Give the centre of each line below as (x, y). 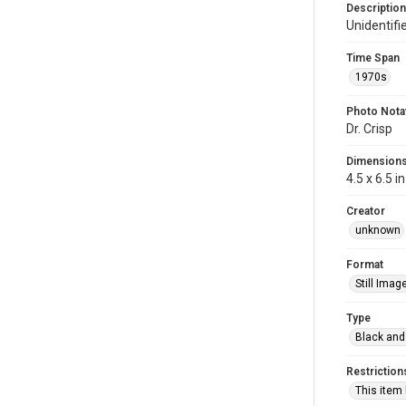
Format (365, 265)
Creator (366, 211)
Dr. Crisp (369, 129)
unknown (378, 230)
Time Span (373, 58)
